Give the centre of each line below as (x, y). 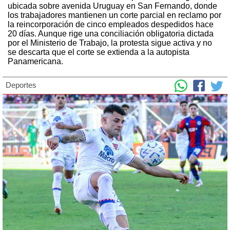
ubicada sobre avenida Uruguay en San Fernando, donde (112, 6)
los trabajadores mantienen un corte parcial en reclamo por (114, 15)
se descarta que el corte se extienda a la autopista (99, 52)
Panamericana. (35, 61)
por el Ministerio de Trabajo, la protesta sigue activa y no (110, 43)
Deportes (21, 85)
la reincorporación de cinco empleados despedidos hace (111, 24)
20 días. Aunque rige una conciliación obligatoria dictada (111, 33)
